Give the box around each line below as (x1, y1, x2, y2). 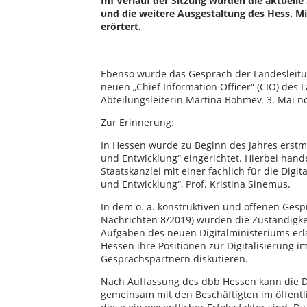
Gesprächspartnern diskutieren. (101, 252, 251, 265)
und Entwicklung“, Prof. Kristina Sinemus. (101, 177, 293, 191)
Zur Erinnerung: (101, 116, 174, 129)
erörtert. (101, 20, 141, 33)
